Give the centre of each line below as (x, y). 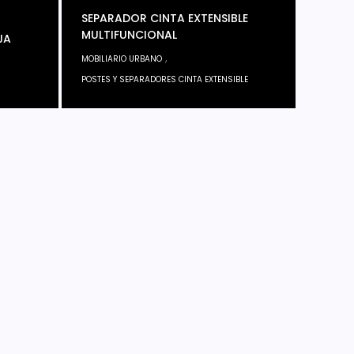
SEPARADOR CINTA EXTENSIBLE (165, 18)
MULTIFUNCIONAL (129, 34)
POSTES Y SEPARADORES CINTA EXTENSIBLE (165, 79)
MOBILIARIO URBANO (122, 58)
